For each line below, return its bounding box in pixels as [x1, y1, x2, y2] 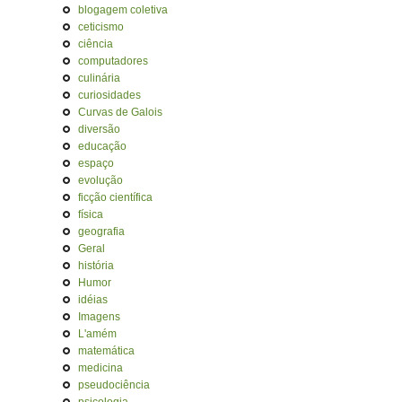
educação [78, 140, 127, 153]
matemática [78, 345, 135, 357]
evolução [78, 174, 123, 187]
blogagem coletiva [78, 4, 168, 16]
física [78, 208, 103, 221]
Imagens [78, 310, 120, 323]
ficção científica [78, 191, 153, 204]
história [78, 259, 114, 272]
